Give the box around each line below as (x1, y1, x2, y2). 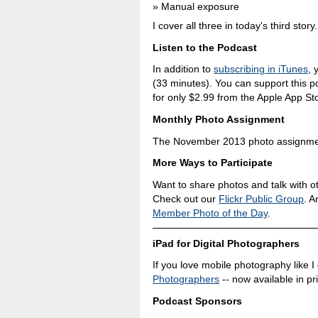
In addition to (153, 63, 214, 75)
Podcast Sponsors (153, 295, 243, 307)
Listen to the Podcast (153, 41, 258, 53)
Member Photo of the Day (153, 207, 268, 219)
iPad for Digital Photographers (153, 237, 300, 249)
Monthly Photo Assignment (153, 113, 285, 125)
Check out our (153, 193, 219, 205)
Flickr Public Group (219, 193, 305, 205)
